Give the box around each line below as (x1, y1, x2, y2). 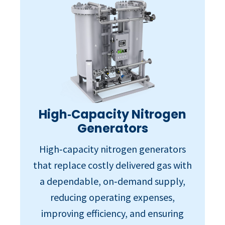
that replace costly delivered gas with (33, 158, 192, 171)
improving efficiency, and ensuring (41, 206, 184, 219)
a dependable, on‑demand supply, (40, 174, 185, 187)
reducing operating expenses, (50, 190, 175, 203)
